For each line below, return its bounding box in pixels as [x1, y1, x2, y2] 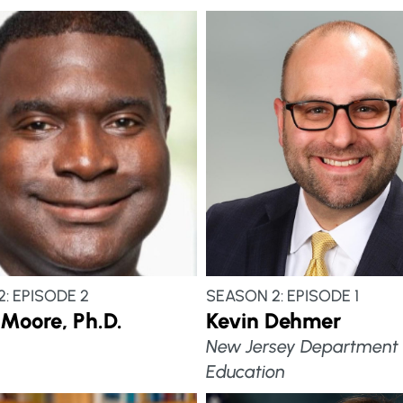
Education [205, 360, 285, 382]
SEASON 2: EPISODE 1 [205, 285, 359, 306]
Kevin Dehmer [205, 307, 341, 334]
